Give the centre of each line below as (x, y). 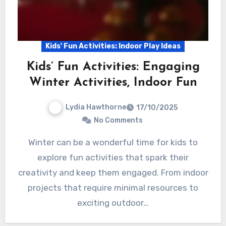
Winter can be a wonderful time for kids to (32, 142)
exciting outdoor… (113, 203)
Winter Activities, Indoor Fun (113, 82)
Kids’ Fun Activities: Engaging (113, 67)
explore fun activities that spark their (113, 157)
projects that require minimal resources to (113, 187)
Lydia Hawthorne (96, 107)
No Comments (118, 120)
